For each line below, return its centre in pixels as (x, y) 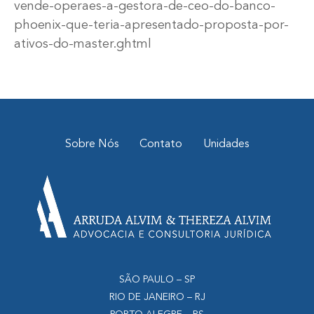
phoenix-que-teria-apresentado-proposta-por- (151, 25)
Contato (161, 145)
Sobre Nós (92, 145)
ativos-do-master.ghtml (83, 44)
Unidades (226, 145)
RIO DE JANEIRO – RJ (157, 298)
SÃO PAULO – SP (157, 280)
